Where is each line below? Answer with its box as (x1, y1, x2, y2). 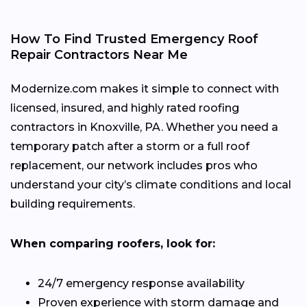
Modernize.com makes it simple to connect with (10, 82, 279, 95)
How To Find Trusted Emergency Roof (10, 31, 258, 47)
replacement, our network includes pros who (10, 158, 258, 172)
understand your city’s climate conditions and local (10, 177, 291, 191)
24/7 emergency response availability (38, 276, 245, 290)
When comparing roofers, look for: (10, 236, 215, 250)
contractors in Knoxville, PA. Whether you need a (10, 120, 278, 134)
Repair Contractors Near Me (10, 47, 188, 62)
